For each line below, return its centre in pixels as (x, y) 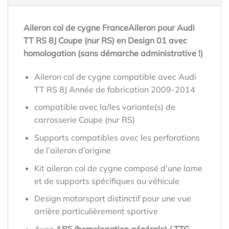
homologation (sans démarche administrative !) (113, 53)
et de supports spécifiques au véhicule (107, 181)
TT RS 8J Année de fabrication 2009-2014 (114, 89)
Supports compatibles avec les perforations (117, 138)
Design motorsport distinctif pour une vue (112, 199)
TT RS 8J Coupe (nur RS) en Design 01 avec (105, 41)
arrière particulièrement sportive (96, 211)
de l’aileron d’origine (72, 151)
